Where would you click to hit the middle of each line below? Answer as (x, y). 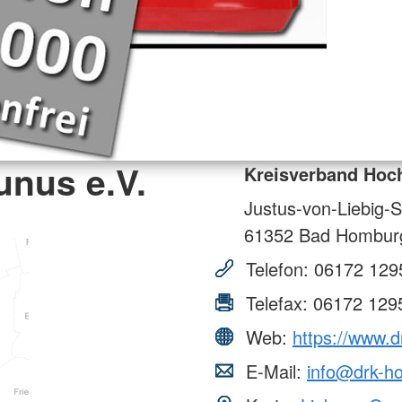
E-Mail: (274, 371)
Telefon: (277, 268)
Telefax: (277, 302)
